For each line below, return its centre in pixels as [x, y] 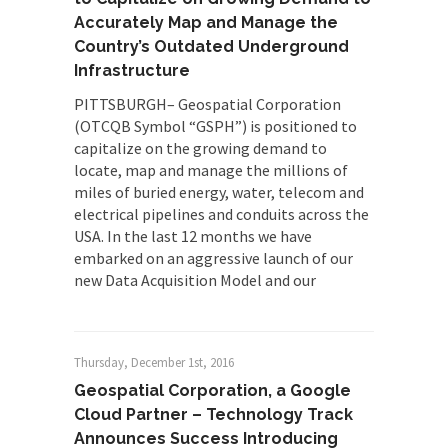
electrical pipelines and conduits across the [221, 214]
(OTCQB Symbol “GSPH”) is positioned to [215, 126]
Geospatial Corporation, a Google [212, 390]
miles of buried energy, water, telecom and [219, 192]
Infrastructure [132, 70]
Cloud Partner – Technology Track [213, 414]
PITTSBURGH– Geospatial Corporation [207, 104]
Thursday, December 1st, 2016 [154, 362]
